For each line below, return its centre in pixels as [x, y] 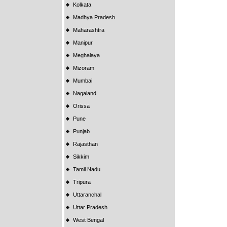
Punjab [81, 131]
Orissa [81, 106]
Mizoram [84, 68]
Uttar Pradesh [90, 207]
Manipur [83, 43]
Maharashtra [89, 30]
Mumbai [83, 81]
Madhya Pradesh [94, 17]
